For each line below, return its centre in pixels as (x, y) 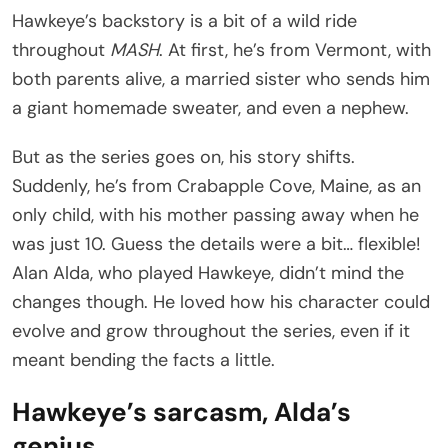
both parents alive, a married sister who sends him (221, 79)
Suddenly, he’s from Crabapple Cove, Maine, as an (216, 186)
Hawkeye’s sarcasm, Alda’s (181, 412)
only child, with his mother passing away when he (215, 215)
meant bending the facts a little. (143, 360)
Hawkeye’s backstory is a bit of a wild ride (184, 21)
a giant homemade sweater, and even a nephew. (210, 108)
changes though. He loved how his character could (221, 302)
